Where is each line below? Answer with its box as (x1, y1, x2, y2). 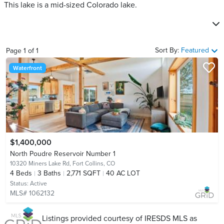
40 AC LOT (106, 169, 140, 178)
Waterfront (12, 64, 42, 72)
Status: (10, 180, 30, 187)
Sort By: (155, 46, 179, 55)
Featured (181, 46, 209, 55)
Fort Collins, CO (72, 160, 115, 167)
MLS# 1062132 (10, 189, 54, 198)
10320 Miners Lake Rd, (10, 160, 72, 167)
